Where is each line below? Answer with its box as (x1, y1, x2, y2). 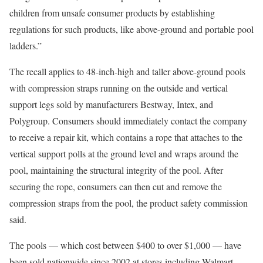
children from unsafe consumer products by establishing (9, 6, 215, 19)
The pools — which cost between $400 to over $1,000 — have (9, 239, 241, 251)
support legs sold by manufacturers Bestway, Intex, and (9, 98, 213, 110)
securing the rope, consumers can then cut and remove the (9, 180, 222, 193)
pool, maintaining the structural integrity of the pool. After (9, 164, 223, 176)
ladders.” (9, 39, 42, 52)
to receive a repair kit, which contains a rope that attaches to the (9, 131, 242, 143)
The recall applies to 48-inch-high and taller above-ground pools (9, 65, 245, 77)
